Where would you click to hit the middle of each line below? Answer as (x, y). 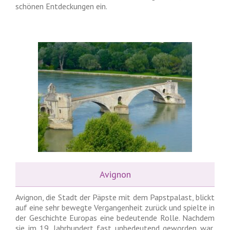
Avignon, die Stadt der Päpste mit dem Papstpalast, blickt (115, 197)
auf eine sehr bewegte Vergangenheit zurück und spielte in (115, 207)
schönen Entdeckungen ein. (61, 6)
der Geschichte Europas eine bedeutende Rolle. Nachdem (115, 218)
